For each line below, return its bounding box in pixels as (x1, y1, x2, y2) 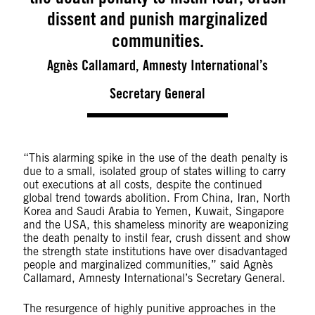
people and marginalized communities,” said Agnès (22, 258, 273, 272)
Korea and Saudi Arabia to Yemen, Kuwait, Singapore (22, 205, 284, 219)
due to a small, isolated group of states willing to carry (22, 165, 285, 179)
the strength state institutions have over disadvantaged (22, 245, 288, 259)
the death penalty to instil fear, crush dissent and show (22, 231, 290, 245)
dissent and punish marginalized (47, 7, 268, 30)
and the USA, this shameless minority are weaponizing (22, 218, 288, 232)
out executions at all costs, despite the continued (22, 178, 262, 192)
